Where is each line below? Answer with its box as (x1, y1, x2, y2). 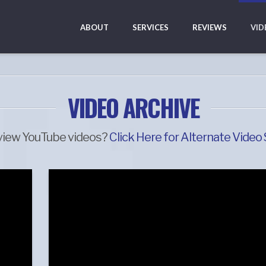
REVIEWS (192, 23, 227, 32)
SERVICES (132, 23, 169, 32)
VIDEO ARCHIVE (67, 90, 199, 125)
